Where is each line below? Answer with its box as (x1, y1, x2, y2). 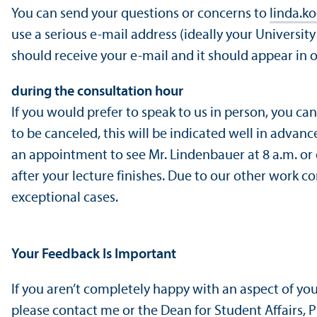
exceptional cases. (11, 190, 118, 205)
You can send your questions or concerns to (11, 6, 270, 21)
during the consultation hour (11, 84, 183, 99)
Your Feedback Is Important (11, 247, 176, 262)
